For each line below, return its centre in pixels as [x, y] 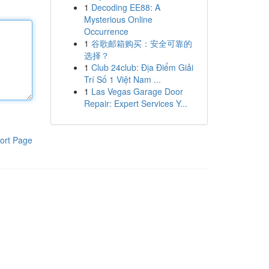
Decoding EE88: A [125, 7]
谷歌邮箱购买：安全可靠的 [141, 43]
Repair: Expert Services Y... [135, 103]
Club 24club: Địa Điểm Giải [142, 67]
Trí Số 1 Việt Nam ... [122, 79]
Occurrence [106, 31]
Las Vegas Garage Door [137, 91]
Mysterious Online [118, 19]
